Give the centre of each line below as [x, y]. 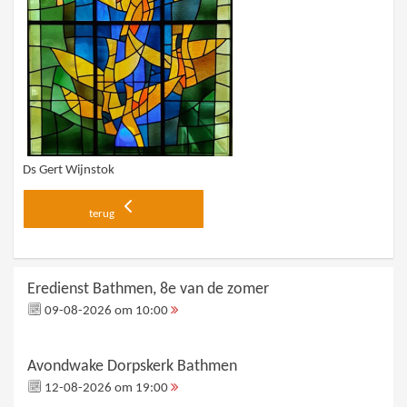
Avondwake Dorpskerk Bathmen [132, 367]
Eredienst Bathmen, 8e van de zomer [148, 290]
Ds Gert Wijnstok [69, 171]
